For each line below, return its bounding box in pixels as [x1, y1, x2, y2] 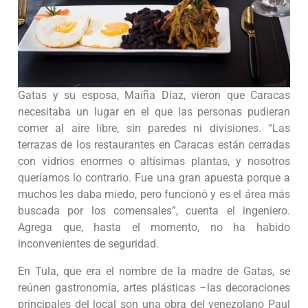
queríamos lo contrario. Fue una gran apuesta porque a [18, 171, 290, 185]
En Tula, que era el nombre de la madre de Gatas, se [18, 265, 290, 278]
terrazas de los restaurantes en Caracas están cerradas [18, 138, 290, 152]
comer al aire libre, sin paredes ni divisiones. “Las [18, 122, 290, 135]
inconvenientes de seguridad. [18, 237, 159, 251]
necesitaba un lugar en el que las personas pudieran [18, 105, 290, 119]
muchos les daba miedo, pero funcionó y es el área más [18, 188, 290, 201]
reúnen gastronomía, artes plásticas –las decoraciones [18, 281, 290, 295]
